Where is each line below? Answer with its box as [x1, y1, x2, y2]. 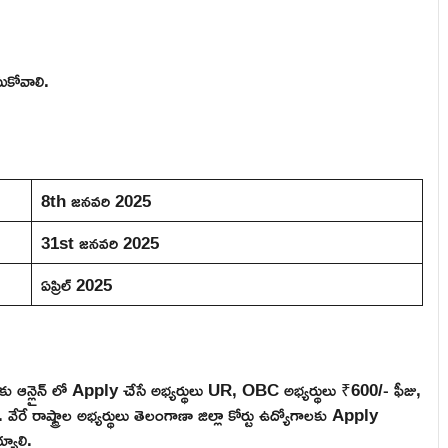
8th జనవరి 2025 [40, 183, 151, 217]
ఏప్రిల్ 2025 [40, 267, 112, 301]
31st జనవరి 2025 [40, 225, 159, 259]
